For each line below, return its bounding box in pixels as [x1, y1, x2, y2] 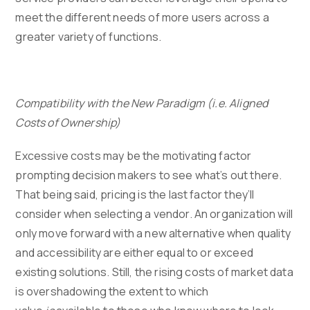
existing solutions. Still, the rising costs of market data [15, 264, 293, 280]
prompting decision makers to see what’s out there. [15, 167, 282, 183]
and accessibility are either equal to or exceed [15, 245, 253, 261]
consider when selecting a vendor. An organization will [15, 206, 293, 222]
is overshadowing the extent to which [15, 284, 209, 300]
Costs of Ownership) [15, 115, 121, 131]
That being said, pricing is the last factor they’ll [15, 187, 255, 203]
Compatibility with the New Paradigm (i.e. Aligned [15, 95, 268, 111]
